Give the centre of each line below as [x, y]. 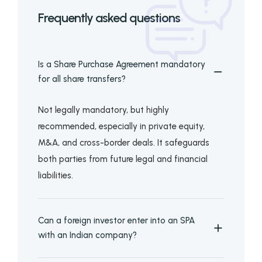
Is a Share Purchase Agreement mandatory [121, 64]
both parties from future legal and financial [123, 159]
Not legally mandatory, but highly [103, 110]
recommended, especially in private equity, [121, 126]
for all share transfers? [82, 79]
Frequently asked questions [109, 17]
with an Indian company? [87, 235]
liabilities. [55, 175]
